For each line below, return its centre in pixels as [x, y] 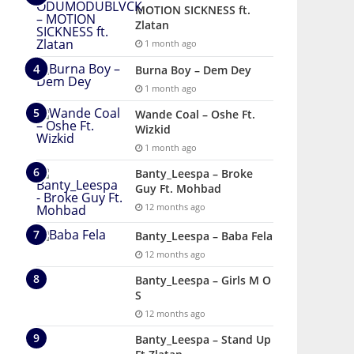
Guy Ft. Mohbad [178, 188]
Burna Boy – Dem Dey [193, 70]
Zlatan [152, 25]
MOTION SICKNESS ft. [193, 10]
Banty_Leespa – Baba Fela [204, 236]
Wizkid [153, 129]
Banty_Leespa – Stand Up [203, 339]
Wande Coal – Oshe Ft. [195, 114]
